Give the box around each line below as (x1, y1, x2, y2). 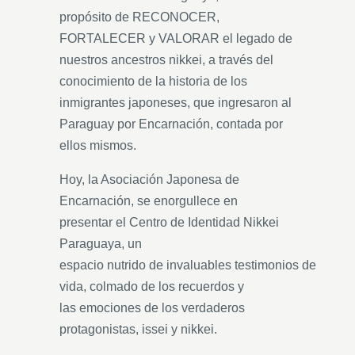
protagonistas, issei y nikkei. (59, 322, 217, 336)
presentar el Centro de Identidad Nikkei (59, 215, 279, 229)
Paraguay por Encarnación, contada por (59, 116, 283, 131)
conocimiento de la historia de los (59, 74, 247, 88)
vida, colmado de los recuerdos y (59, 279, 244, 293)
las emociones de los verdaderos (59, 300, 245, 315)
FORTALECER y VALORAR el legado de (59, 31, 292, 45)
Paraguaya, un (59, 236, 142, 250)
